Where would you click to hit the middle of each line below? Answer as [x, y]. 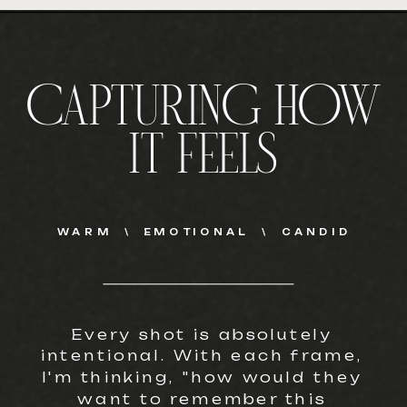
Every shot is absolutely [202, 334]
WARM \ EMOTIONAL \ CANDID [204, 232]
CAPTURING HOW [203, 111]
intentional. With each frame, [202, 356]
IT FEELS [203, 160]
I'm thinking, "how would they [202, 377]
